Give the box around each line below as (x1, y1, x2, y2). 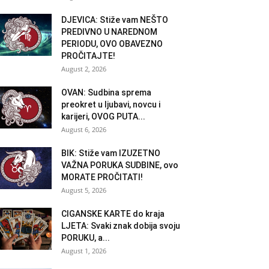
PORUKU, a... (61, 232, 110, 243)
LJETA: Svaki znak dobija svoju (61, 220, 180, 231)
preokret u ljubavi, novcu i (61, 99, 160, 109)
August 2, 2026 (61, 64, 106, 73)
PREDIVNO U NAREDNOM (61, 26, 157, 37)
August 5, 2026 (61, 185, 106, 195)
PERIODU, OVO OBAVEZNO (61, 38, 163, 49)
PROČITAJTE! (61, 50, 115, 61)
